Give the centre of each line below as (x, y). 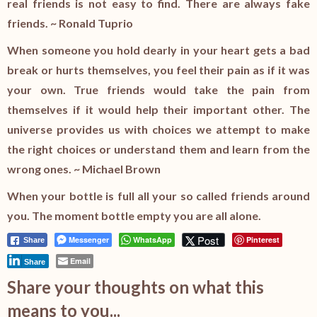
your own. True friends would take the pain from (158, 90)
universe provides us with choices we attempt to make (158, 129)
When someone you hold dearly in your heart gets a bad (158, 50)
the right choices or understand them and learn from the (158, 149)
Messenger (89, 240)
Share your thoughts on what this (136, 287)
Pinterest (263, 240)
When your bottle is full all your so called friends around (158, 196)
